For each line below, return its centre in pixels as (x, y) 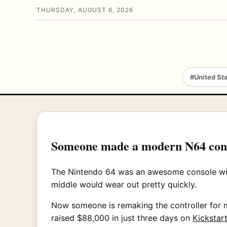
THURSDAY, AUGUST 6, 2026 (85, 10)
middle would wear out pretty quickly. (124, 184)
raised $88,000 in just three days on (122, 218)
